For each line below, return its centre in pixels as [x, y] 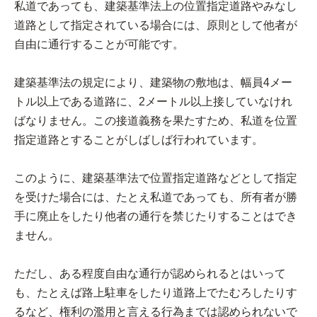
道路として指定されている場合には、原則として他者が [156, 25]
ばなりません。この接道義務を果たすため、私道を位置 [156, 120]
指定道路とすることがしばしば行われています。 [139, 139]
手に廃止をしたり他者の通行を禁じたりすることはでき [156, 216]
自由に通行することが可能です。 [99, 44]
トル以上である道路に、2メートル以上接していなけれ [153, 101]
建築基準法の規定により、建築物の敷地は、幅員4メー [153, 82]
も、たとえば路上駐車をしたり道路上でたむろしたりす [156, 292]
